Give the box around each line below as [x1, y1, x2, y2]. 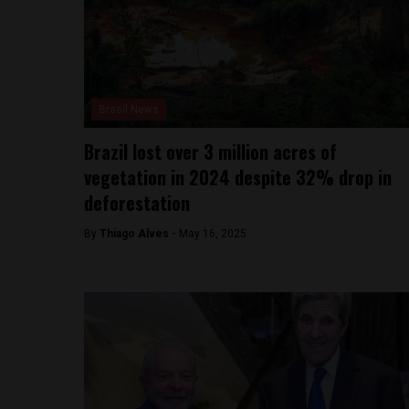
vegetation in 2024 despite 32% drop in [84, 163, 392, 191]
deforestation [84, 189, 190, 216]
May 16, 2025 [179, 227, 246, 240]
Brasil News [99, 103, 159, 116]
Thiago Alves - [100, 227, 179, 240]
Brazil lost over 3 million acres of [84, 138, 337, 165]
